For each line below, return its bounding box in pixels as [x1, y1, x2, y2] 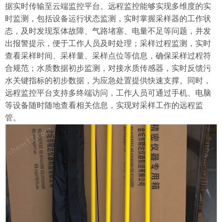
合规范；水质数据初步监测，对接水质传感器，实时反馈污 [5, 64, 211, 72]
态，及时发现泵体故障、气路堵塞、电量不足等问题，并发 [5, 27, 211, 35]
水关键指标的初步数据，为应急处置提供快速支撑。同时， [5, 76, 211, 85]
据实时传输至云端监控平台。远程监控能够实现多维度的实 [5, 2, 211, 10]
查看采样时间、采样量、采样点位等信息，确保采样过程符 [5, 52, 211, 60]
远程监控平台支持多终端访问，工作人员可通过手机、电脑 [5, 89, 211, 97]
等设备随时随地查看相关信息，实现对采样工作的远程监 [5, 101, 203, 110]
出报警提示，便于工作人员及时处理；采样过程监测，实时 [5, 39, 211, 48]
